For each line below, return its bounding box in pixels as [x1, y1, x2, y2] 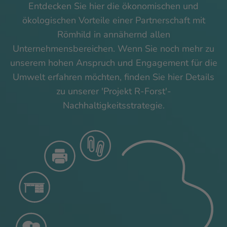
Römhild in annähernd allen [57, 28, 170, 41]
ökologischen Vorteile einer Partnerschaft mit [22, 14, 205, 27]
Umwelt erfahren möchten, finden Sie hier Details [13, 71, 214, 84]
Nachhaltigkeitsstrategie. [62, 99, 165, 112]
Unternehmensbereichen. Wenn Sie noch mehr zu [13, 43, 214, 55]
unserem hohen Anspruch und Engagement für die [10, 57, 217, 69]
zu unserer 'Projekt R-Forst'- [56, 85, 171, 98]
